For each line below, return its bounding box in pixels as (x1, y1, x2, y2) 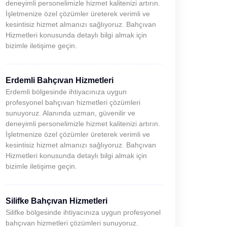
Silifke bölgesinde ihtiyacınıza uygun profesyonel (6, 208, 161, 216)
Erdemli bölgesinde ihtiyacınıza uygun (6, 88, 127, 96)
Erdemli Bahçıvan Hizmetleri (6, 76, 113, 85)
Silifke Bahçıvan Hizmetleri (6, 197, 107, 205)
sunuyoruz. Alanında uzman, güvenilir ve (6, 109, 135, 117)
